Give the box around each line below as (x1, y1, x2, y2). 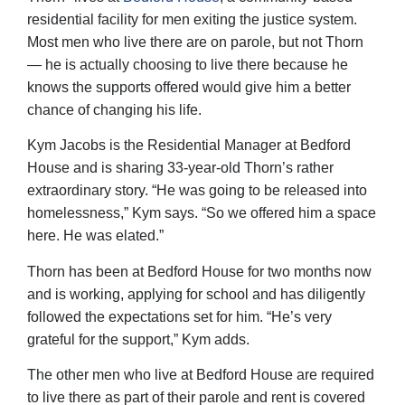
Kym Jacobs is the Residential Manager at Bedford (27, 137, 351, 154)
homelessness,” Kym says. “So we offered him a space (27, 205, 376, 221)
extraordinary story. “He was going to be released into (27, 183, 367, 199)
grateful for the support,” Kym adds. (27, 331, 250, 347)
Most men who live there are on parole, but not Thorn (27, 34, 363, 50)
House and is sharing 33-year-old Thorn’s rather (27, 160, 334, 176)
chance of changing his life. (27, 102, 202, 118)
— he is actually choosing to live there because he (27, 57, 348, 72)
